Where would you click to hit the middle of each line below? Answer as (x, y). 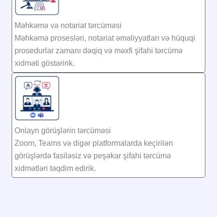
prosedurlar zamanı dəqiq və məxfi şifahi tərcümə (99, 50)
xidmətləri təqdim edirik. (55, 168)
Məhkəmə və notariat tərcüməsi (68, 25)
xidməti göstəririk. (45, 63)
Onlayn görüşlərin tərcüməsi (63, 130)
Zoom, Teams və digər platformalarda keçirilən (94, 143)
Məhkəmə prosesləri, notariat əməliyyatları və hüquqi (105, 38)
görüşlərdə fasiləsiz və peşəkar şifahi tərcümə (93, 155)
